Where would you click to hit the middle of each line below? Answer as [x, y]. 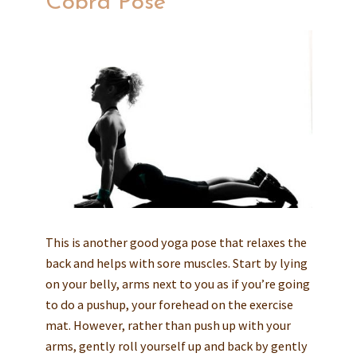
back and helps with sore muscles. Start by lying [176, 263]
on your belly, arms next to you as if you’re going [177, 284]
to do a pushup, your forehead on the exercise [169, 305]
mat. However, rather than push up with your [168, 326]
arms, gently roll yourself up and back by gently [176, 346]
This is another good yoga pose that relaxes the [176, 243]
